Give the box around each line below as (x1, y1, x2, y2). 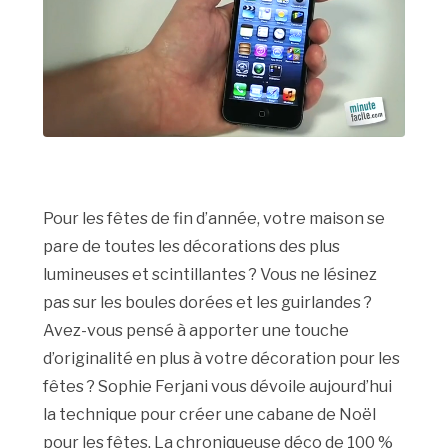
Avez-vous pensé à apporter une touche (43, 321, 350, 341)
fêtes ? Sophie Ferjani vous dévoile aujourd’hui (43, 377, 393, 397)
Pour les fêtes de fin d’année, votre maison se (43, 209, 386, 229)
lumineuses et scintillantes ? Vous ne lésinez (43, 265, 378, 285)
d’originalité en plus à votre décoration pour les (43, 349, 401, 369)
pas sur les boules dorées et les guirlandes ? (43, 293, 373, 313)
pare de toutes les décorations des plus (43, 237, 341, 257)
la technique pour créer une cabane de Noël (43, 405, 377, 425)
